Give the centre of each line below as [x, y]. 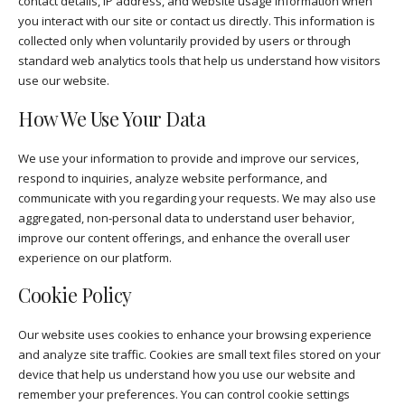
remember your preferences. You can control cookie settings [184, 395]
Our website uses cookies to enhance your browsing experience [195, 335]
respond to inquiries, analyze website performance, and [173, 178]
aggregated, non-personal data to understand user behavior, [186, 217]
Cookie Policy [75, 295]
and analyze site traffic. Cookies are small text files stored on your [199, 355]
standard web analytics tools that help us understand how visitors [199, 60]
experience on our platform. [95, 257]
